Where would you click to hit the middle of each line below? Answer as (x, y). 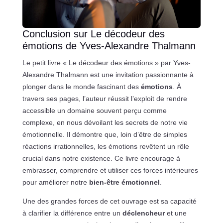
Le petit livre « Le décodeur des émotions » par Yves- (106, 63)
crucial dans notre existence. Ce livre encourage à (101, 159)
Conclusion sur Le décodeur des (93, 34)
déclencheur (143, 213)
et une (175, 213)
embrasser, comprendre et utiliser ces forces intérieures (110, 170)
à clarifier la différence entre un (72, 213)
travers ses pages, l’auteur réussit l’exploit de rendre (105, 99)
